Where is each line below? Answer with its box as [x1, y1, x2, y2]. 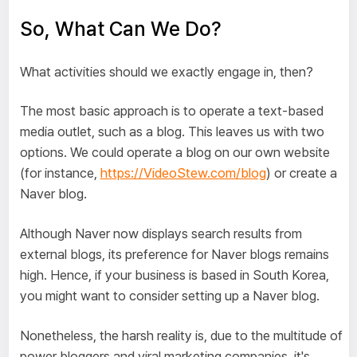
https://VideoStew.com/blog [100, 165, 266, 182]
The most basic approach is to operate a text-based [19, 103, 324, 120]
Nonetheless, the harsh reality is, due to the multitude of [19, 327, 343, 343]
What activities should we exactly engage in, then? [19, 63, 313, 80]
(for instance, [19, 165, 100, 182]
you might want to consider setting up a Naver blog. [19, 288, 320, 304]
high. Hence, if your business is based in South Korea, [19, 267, 329, 284]
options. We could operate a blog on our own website [19, 144, 330, 161]
